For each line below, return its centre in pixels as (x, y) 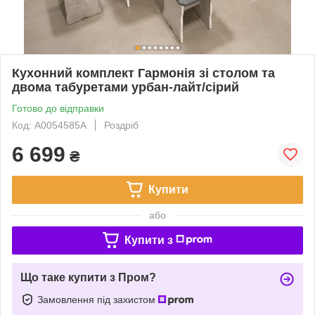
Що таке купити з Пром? (88, 277)
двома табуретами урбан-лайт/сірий (126, 87)
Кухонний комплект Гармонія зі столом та (143, 73)
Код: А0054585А (49, 125)
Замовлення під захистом (98, 299)
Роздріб (121, 125)
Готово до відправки (58, 108)
